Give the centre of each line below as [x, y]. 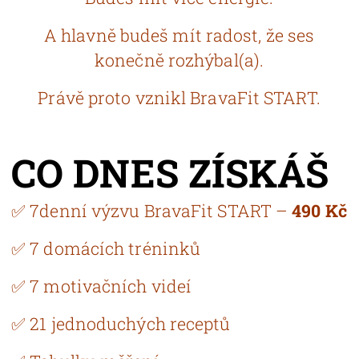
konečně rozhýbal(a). [179, 60]
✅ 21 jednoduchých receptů [121, 324]
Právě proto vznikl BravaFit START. [179, 98]
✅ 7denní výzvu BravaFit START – [152, 211]
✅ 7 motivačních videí [102, 286]
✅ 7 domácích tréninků [106, 248]
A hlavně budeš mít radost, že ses [179, 35]
